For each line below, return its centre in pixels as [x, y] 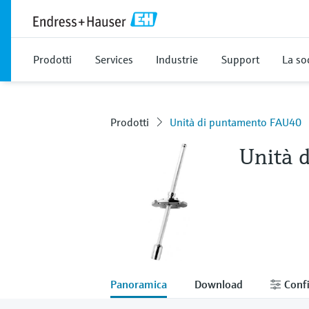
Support [240, 59]
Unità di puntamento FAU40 [236, 122]
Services [114, 59]
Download [219, 284]
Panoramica [139, 284]
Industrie [177, 59]
